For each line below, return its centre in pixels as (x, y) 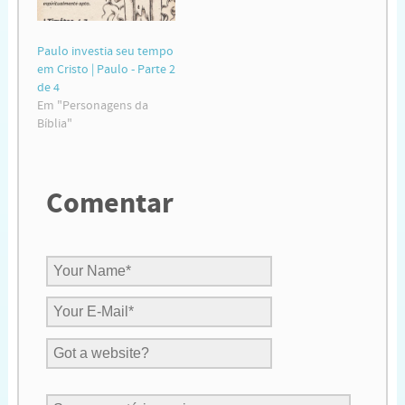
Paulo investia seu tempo (105, 52)
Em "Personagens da (92, 106)
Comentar (109, 204)
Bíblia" (54, 124)
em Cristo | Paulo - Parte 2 (106, 70)
